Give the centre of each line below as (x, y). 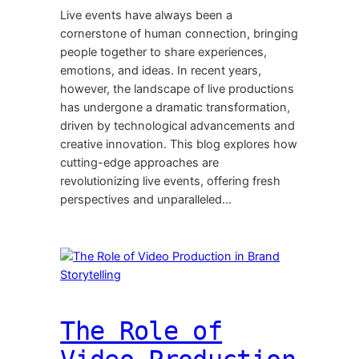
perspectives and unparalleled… (146, 200)
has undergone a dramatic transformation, (175, 108)
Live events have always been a (147, 16)
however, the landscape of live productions (177, 89)
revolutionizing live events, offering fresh (171, 182)
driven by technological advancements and (178, 126)
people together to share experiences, (164, 52)
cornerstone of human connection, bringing (179, 34)
